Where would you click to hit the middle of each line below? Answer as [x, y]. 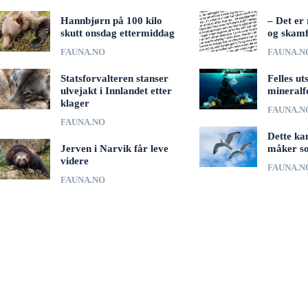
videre [74, 161]
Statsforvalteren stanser [114, 79]
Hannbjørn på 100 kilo [111, 21]
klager [75, 103]
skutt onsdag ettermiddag [117, 33]
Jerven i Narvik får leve [114, 149]
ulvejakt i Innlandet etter [116, 91]
